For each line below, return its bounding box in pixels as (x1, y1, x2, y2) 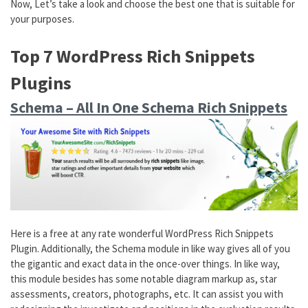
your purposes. (10, 12, 74, 25)
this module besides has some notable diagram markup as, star (10, 272, 277, 285)
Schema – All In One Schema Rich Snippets (10, 97, 287, 117)
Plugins (10, 71, 71, 94)
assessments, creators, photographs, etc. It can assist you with (10, 287, 283, 300)
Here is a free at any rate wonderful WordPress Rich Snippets (10, 226, 274, 240)
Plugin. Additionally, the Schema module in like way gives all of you (10, 241, 290, 255)
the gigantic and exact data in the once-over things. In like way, (10, 256, 280, 270)
